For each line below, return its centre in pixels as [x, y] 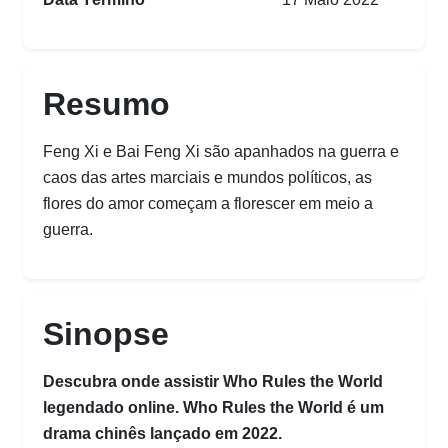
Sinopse [106, 333]
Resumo [106, 103]
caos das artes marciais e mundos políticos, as [207, 177]
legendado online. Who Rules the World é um [213, 407]
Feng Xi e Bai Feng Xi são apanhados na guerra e [221, 151]
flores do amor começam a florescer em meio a [208, 203]
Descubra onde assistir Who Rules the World [213, 381]
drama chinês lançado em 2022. [162, 433]
